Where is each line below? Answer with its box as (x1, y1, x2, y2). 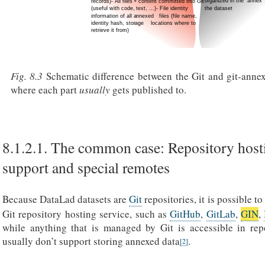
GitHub (170, 207, 201, 221)
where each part (10, 82, 79, 96)
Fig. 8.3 (10, 69, 46, 83)
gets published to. (109, 82, 186, 96)
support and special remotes (2, 157, 170, 177)
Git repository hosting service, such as (2, 207, 170, 221)
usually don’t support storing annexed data (2, 234, 180, 248)
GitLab (206, 207, 235, 221)
